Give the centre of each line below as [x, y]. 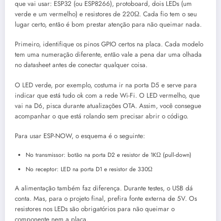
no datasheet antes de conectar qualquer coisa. [81, 65]
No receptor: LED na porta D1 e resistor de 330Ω [89, 169]
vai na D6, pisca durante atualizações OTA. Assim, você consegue [108, 106]
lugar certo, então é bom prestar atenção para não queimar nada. [108, 25]
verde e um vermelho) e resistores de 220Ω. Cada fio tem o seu [106, 14]
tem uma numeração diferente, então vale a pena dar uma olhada [108, 55]
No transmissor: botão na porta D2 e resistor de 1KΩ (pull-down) [109, 155]
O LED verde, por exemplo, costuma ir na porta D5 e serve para [106, 85]
